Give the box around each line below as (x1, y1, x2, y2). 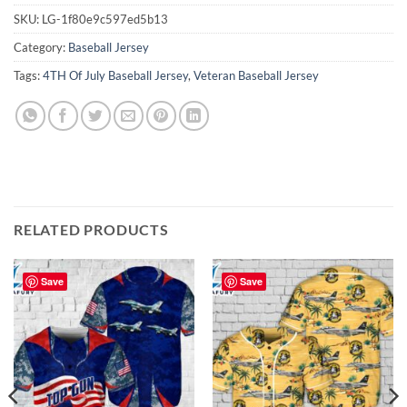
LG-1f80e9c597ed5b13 (42, 11, 168, 26)
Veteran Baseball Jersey (194, 67, 319, 83)
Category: (14, 39, 68, 55)
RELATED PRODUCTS (14, 220, 169, 238)
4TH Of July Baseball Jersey (43, 67, 188, 83)
